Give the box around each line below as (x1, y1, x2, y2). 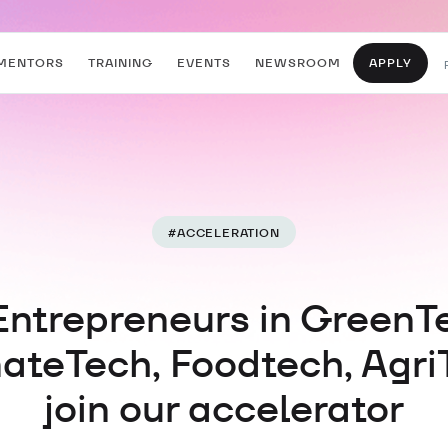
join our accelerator (44, 384, 404, 433)
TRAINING (88, 55, 153, 70)
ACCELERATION (177, 224, 280, 240)
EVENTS (177, 55, 231, 70)
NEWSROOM (255, 55, 341, 70)
